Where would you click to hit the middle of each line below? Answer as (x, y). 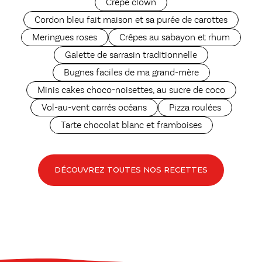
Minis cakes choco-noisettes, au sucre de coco (131, 90)
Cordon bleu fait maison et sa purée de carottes (131, 20)
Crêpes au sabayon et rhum (175, 38)
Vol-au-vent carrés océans (94, 108)
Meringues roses (65, 38)
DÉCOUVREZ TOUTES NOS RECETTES (131, 170)
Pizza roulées (195, 108)
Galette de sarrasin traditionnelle (131, 55)
